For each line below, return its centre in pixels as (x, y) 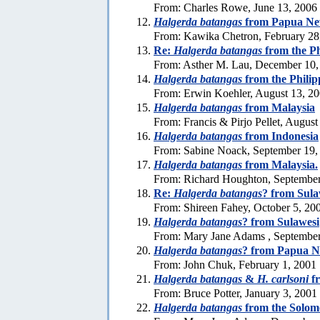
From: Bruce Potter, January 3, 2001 (235, 293)
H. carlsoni (283, 279)
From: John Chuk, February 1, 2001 (235, 264)
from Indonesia (280, 136)
